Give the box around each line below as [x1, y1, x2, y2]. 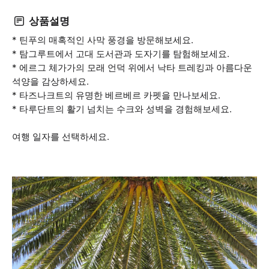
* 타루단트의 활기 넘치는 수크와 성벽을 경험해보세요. [12, 103, 232, 115]
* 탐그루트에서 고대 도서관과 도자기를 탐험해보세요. [12, 48, 229, 59]
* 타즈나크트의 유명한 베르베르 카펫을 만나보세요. [12, 89, 220, 101]
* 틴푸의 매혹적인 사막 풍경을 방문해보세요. [12, 34, 193, 46]
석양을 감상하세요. [12, 76, 89, 87]
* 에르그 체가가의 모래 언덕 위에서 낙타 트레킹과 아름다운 [12, 62, 252, 73]
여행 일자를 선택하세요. [12, 131, 109, 142]
